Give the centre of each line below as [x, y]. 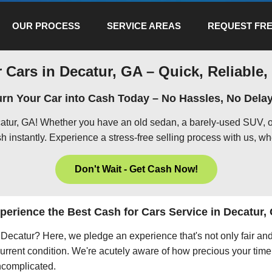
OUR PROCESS [46, 25]
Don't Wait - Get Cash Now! [136, 169]
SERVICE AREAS [144, 25]
